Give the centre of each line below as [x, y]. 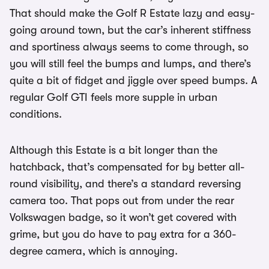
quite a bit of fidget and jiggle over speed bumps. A [134, 81]
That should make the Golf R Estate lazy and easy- [132, 14]
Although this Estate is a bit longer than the [113, 150]
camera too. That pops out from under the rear [122, 201]
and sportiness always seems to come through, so [129, 47]
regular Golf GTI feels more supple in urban [113, 98]
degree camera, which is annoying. [94, 251]
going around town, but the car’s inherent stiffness [130, 30]
